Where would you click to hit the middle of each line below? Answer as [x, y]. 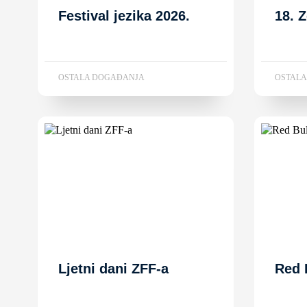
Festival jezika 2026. [124, 15]
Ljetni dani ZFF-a [113, 269]
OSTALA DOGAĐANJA [101, 77]
